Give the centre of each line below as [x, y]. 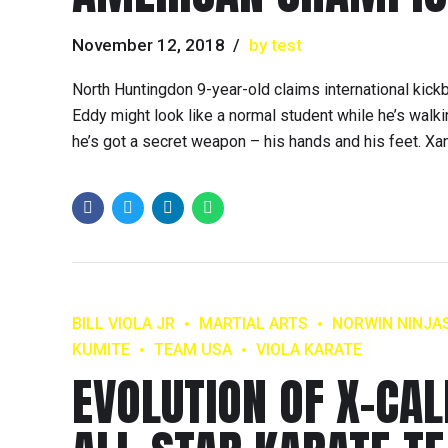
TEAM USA [193, 350]
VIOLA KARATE [309, 350]
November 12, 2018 [148, 44]
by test [275, 44]
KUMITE [101, 350]
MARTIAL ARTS [253, 324]
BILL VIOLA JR [123, 324]
